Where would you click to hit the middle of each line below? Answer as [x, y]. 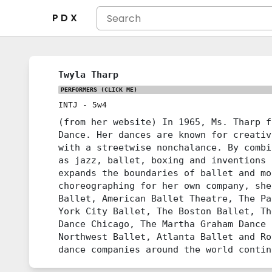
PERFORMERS [79, 90]
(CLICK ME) [117, 90]
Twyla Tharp [88, 74]
